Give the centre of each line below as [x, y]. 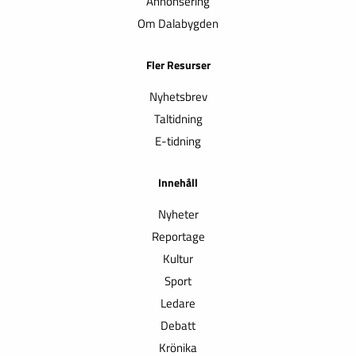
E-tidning [178, 141]
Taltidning [178, 119]
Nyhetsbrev [178, 97]
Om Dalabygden [178, 24]
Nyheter [178, 215]
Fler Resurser [178, 65]
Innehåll [178, 183]
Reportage [178, 237]
